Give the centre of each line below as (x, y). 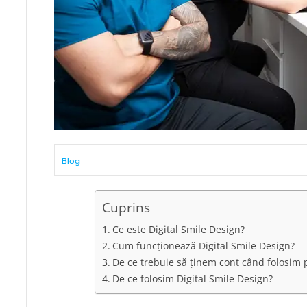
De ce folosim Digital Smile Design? (193, 279)
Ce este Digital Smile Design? (179, 230)
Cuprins (126, 207)
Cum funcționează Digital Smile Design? (204, 246)
